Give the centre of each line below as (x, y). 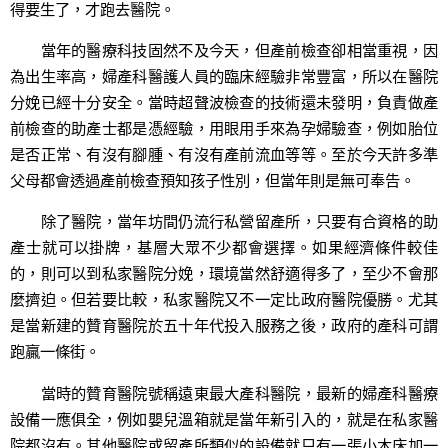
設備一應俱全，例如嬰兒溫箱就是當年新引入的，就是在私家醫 (224, 418)
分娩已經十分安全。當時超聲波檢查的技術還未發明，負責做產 (224, 102)
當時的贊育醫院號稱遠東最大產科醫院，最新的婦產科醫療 (224, 392)
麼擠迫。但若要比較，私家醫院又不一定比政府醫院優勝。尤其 (224, 299)
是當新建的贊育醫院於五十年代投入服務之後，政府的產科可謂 (224, 325)
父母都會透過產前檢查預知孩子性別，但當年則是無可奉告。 (212, 180)
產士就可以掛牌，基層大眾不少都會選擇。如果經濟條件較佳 (224, 247)
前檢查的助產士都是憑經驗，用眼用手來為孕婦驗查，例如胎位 (224, 128)
